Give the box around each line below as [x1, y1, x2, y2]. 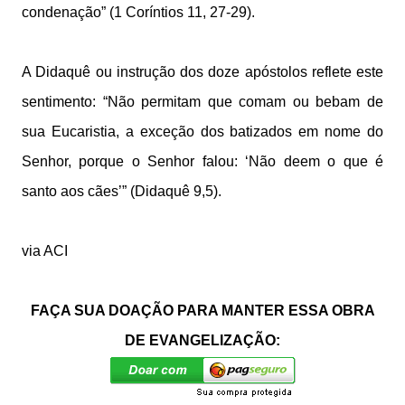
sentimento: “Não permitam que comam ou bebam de [22, 94, 383, 109]
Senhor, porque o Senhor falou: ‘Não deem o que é [22, 154, 383, 169]
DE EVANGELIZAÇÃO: [125, 333, 280, 348]
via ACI [22, 243, 68, 259]
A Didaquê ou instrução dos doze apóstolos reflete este [22, 64, 383, 80]
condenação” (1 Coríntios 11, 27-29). [22, 5, 255, 20]
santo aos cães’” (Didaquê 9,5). [22, 184, 221, 199]
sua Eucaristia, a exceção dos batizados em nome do [22, 124, 383, 139]
